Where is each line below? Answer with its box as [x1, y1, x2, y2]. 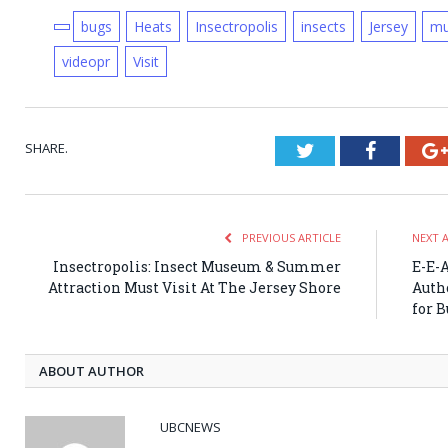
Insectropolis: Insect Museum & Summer [53, 257, 341, 277]
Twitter [313, 140, 373, 161]
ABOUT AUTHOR [39, 362, 144, 381]
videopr [61, 52, 110, 72]
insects [300, 17, 346, 37]
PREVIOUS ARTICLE [239, 230, 341, 246]
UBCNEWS [160, 418, 221, 437]
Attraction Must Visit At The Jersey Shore [48, 278, 341, 298]
